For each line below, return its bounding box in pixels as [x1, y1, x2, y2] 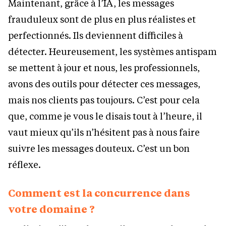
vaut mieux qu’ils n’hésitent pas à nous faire [8, 126, 200, 139]
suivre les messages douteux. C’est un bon [8, 142, 190, 155]
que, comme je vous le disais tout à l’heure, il [8, 110, 202, 123]
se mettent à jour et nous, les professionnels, [8, 62, 200, 74]
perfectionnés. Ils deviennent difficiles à [8, 29, 183, 42]
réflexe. [8, 158, 41, 171]
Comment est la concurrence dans [8, 186, 190, 200]
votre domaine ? [8, 202, 95, 216]
